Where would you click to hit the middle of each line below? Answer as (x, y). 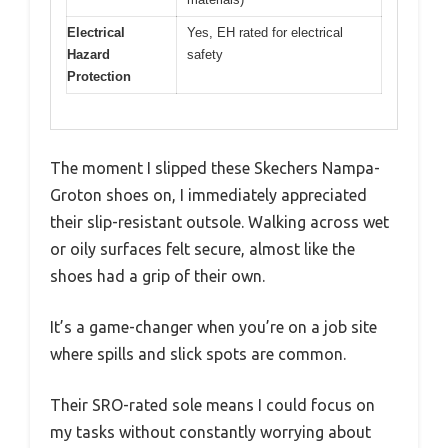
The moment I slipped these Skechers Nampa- (215, 167)
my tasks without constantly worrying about (210, 431)
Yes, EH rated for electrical (265, 33)
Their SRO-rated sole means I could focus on (212, 404)
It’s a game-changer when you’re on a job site (213, 326)
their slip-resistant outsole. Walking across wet (219, 221)
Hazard (88, 55)
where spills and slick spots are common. (198, 353)
